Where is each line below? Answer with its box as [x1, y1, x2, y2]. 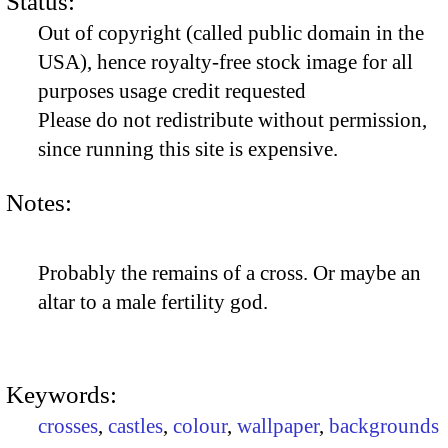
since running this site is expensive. [38, 137, 338, 162]
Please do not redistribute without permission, [38, 108, 427, 133]
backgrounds [329, 414, 439, 439]
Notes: [6, 188, 72, 216]
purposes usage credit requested [38, 79, 306, 104]
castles [108, 414, 163, 439]
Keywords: [6, 381, 117, 409]
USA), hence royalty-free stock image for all [38, 50, 413, 75]
